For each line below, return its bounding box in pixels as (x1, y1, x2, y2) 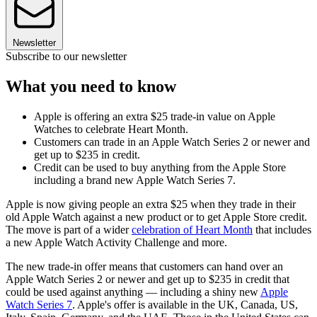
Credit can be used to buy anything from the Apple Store (34, 161, 286, 174)
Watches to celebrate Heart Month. (34, 123, 188, 136)
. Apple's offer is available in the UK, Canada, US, (72, 299, 298, 311)
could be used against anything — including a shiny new (6, 286, 260, 299)
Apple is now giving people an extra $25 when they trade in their (6, 198, 296, 211)
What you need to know (6, 77, 176, 96)
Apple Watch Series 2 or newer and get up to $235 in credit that (6, 273, 289, 286)
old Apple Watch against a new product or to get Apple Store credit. (6, 211, 307, 224)
